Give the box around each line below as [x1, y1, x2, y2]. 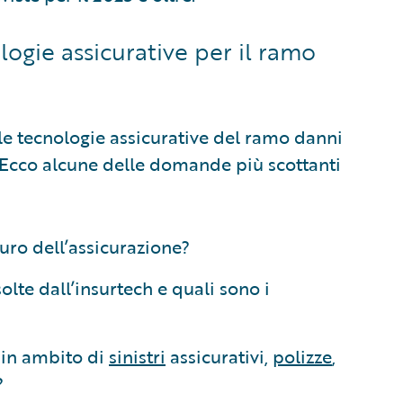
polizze [273, 342, 332, 370]
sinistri [109, 342, 166, 370]
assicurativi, [166, 342, 273, 370]
